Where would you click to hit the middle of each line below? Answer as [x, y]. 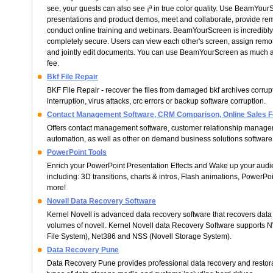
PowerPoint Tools [77, 152]
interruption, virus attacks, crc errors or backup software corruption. [156, 101]
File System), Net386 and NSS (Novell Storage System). [139, 236]
